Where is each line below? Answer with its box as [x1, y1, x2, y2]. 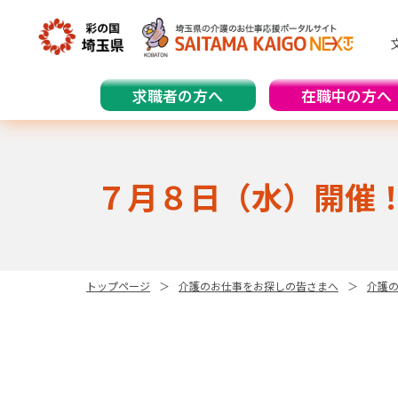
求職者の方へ [132, 84, 224, 107]
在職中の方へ [301, 84, 393, 107]
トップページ [86, 278, 150, 293]
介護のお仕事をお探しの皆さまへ [179, 278, 338, 293]
